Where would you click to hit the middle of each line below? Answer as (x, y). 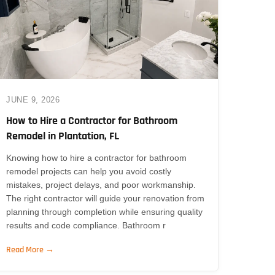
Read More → (30, 250)
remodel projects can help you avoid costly (89, 171)
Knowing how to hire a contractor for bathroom (97, 157)
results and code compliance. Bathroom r (86, 225)
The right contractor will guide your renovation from (106, 198)
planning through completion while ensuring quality (105, 211)
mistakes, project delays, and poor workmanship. (101, 184)
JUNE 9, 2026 (33, 99)
